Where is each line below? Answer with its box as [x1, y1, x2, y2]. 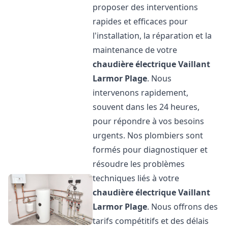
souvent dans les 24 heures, [93, 101, 200, 112]
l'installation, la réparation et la [93, 30, 212, 41]
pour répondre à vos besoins [93, 116, 205, 127]
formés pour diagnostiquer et [93, 144, 208, 155]
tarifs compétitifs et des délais [93, 215, 209, 226]
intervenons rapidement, [93, 87, 189, 98]
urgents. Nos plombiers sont [93, 130, 204, 141]
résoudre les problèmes [93, 158, 185, 169]
